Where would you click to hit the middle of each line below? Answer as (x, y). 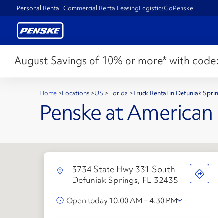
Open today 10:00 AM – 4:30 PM (122, 200)
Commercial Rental (90, 8)
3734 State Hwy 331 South (123, 169)
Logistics (152, 8)
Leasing (128, 8)
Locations (76, 93)
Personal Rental (39, 8)
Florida (119, 93)
